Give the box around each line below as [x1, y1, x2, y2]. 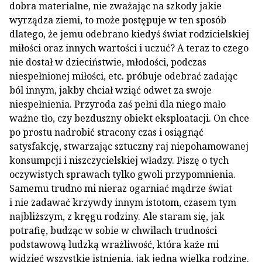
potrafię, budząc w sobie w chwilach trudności [9, 224, 217, 237]
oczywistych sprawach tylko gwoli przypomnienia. [9, 168, 236, 181]
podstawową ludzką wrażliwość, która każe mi [9, 238, 219, 251]
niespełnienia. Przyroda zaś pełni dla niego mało [9, 98, 226, 111]
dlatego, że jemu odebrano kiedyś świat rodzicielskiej [9, 27, 249, 40]
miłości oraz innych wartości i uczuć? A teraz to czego [9, 42, 249, 54]
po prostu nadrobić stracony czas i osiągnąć [9, 126, 204, 139]
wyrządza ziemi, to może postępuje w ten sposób [9, 13, 226, 26]
